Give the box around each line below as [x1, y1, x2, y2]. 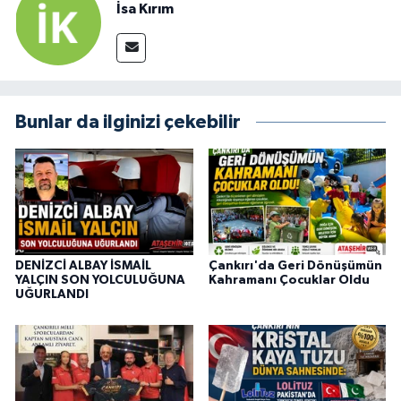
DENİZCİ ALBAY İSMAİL [15, 260, 151, 273]
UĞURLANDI [15, 288, 89, 302]
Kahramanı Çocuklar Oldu [208, 274, 370, 287]
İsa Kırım [116, 2, 174, 17]
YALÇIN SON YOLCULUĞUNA [15, 274, 185, 287]
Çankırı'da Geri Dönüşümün [208, 260, 382, 273]
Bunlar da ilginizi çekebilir [15, 112, 241, 132]
